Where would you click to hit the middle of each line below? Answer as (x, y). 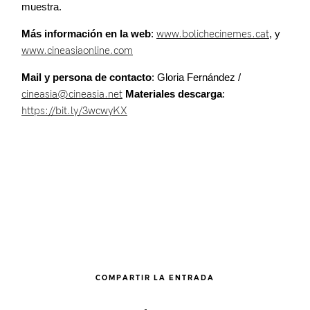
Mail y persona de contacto (86, 77)
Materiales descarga (174, 94)
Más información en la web (86, 34)
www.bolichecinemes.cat (213, 34)
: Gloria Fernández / (196, 77)
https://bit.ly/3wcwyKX (74, 111)
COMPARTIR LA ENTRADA (155, 278)
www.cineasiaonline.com (77, 51)
